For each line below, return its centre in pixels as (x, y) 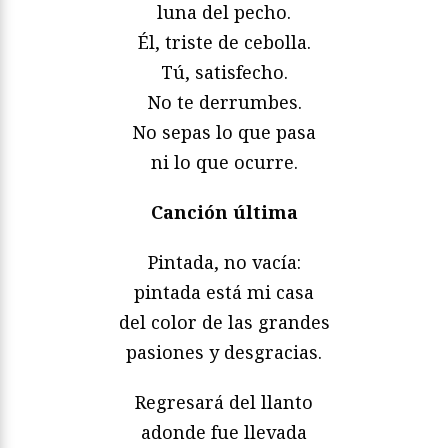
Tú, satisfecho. (224, 72)
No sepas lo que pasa (224, 132)
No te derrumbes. (224, 102)
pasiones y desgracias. (224, 352)
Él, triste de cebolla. (224, 42)
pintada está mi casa (224, 292)
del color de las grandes (224, 322)
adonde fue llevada (224, 432)
